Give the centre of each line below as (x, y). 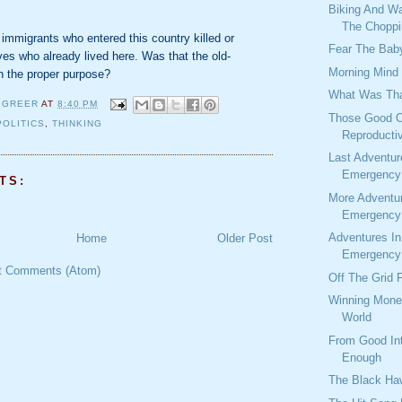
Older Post (245, 239)
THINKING (78, 124)
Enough (362, 357)
